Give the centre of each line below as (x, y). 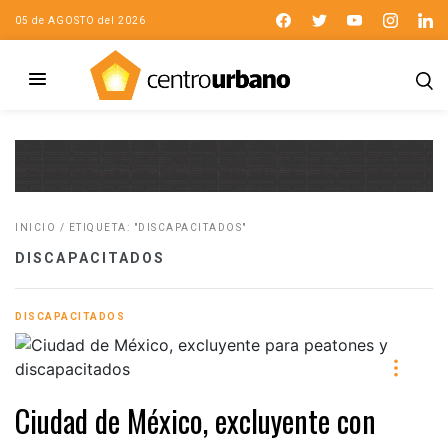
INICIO (35, 227)
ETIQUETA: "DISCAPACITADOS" (157, 227)
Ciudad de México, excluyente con (195, 420)
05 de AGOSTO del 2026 (80, 20)
